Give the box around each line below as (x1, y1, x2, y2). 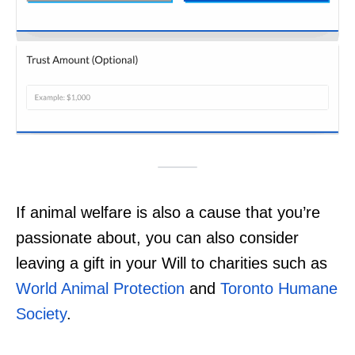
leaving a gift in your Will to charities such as (16, 254, 327, 272)
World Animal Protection (16, 279, 185, 297)
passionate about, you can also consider (16, 228, 299, 246)
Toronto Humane (220, 279, 338, 297)
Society (16, 304, 67, 323)
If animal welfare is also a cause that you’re (16, 203, 320, 221)
